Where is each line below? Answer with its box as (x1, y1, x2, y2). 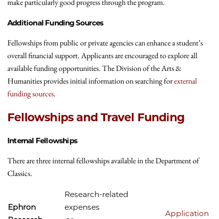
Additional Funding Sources (7, 18, 104, 27)
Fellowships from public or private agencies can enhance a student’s (7, 37, 203, 48)
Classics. (7, 168, 32, 179)
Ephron (8, 202, 36, 212)
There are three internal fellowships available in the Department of (7, 155, 199, 166)
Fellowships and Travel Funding (7, 110, 184, 125)
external (174, 75, 197, 86)
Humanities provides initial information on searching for (7, 75, 174, 86)
